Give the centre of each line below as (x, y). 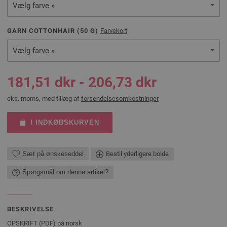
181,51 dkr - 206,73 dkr (82, 82)
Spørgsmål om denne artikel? (65, 172)
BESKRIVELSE (30, 209)
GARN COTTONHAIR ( (44, 31)
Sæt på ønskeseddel (53, 154)
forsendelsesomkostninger (120, 99)
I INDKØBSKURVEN (65, 122)
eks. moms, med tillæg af (44, 99)
